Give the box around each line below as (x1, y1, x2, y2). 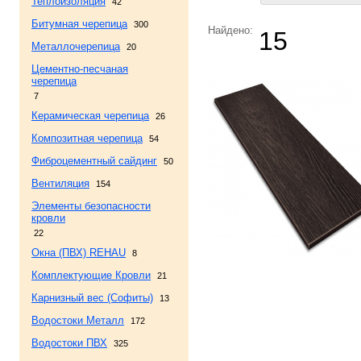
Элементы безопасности (31, 200, 151, 212)
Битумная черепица (31, 18, 127, 30)
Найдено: (208, 24, 253, 36)
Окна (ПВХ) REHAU (31, 247, 126, 259)
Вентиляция (31, 177, 89, 189)
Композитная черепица (31, 132, 143, 144)
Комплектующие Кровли (31, 269, 151, 281)
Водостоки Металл (31, 314, 124, 326)
